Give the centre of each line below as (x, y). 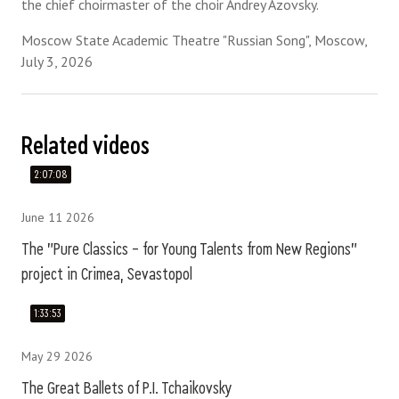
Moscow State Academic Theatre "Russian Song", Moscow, (194, 40)
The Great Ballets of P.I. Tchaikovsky (127, 388)
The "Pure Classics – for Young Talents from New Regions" (189, 249)
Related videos (85, 146)
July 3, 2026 (57, 61)
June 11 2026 (58, 217)
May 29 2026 (57, 356)
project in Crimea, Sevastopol (107, 274)
